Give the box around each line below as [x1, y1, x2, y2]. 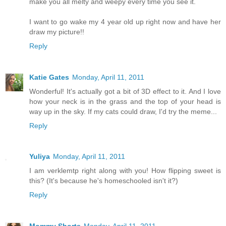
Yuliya [29, 152, 50, 161]
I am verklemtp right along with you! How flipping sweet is [29, 166, 221, 175]
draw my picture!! [29, 27, 84, 36]
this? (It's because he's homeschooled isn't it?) [29, 177, 178, 185]
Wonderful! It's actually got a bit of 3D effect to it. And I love [29, 87, 221, 95]
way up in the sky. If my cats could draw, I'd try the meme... [29, 107, 217, 116]
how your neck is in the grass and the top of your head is [29, 97, 221, 105]
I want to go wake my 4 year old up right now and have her [29, 17, 221, 26]
